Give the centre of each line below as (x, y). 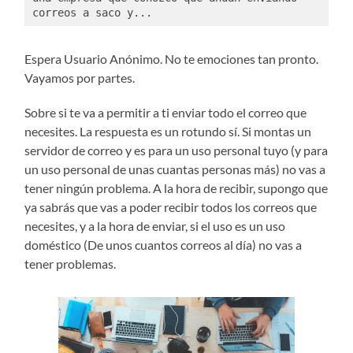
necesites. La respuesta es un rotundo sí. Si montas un (168, 132)
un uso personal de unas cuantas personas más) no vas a (175, 169)
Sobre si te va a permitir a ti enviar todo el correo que (166, 113)
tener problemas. (71, 264)
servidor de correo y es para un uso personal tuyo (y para (176, 150)
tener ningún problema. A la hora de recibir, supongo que (176, 188)
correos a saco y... (92, 12)
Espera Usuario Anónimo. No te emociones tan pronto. (172, 59)
